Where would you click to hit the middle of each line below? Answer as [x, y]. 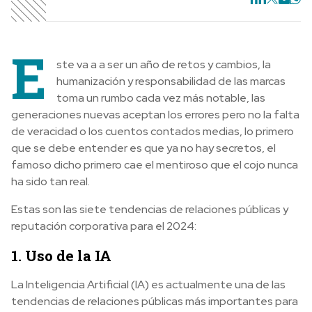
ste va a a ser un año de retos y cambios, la [164, 65]
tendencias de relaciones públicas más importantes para [155, 302]
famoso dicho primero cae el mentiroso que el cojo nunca [155, 165]
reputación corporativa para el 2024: [104, 226]
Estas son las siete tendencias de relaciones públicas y [150, 210]
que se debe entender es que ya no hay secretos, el [143, 148]
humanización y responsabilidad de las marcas [171, 81]
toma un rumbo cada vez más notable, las [161, 98]
